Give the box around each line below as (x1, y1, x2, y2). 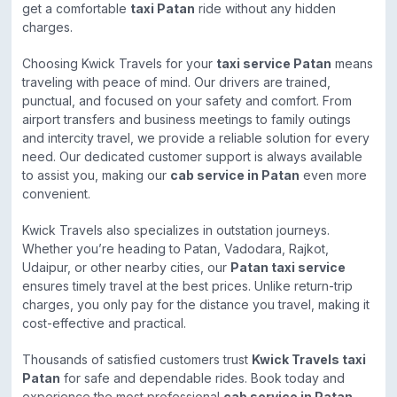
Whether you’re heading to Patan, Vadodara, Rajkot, (22, 241, 329, 257)
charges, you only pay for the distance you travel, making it (22, 297, 370, 313)
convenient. (22, 186, 90, 202)
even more (300, 167, 367, 183)
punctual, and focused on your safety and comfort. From (22, 93, 352, 109)
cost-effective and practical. (22, 315, 186, 331)
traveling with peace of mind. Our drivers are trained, (22, 74, 331, 90)
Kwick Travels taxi (252, 352, 366, 368)
